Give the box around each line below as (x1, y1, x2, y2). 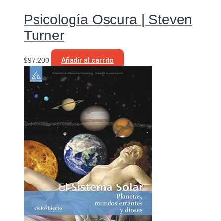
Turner (24, 27, 64, 43)
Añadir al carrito (61, 56, 114, 65)
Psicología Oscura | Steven (24, 11, 192, 27)
